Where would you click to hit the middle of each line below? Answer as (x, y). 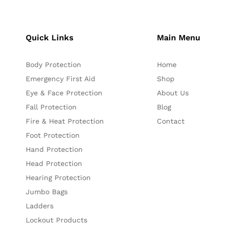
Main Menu (178, 38)
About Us (173, 93)
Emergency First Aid (61, 79)
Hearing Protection (59, 178)
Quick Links (50, 38)
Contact (171, 121)
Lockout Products (57, 220)
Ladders (40, 206)
